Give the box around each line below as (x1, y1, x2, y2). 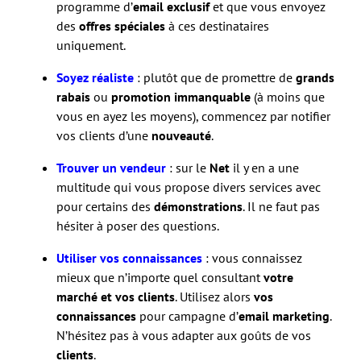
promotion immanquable (111, 88, 251, 105)
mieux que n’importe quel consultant (56, 268, 263, 285)
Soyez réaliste (56, 68, 134, 85)
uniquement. (56, 36, 126, 53)
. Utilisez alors (175, 288, 254, 305)
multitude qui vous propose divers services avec (56, 178, 321, 195)
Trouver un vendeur (56, 159, 166, 176)
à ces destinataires (165, 17, 269, 34)
